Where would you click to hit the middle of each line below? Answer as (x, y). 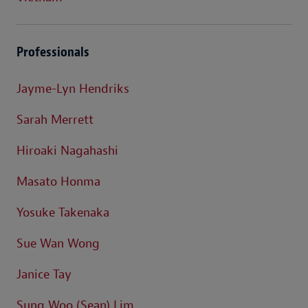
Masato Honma (58, 181)
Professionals (53, 52)
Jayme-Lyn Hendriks (73, 89)
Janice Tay (44, 274)
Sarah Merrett (55, 120)
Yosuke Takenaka (63, 212)
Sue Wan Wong (58, 243)
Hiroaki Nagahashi (67, 151)
